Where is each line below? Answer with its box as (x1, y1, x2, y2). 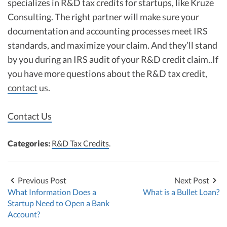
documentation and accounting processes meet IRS (8, 25, 208, 36)
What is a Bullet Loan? (143, 186, 219, 197)
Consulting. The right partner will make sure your (8, 11, 199, 22)
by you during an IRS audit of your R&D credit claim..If (8, 53, 218, 65)
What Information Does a (8, 186, 96, 197)
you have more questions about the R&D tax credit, (8, 67, 207, 79)
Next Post (174, 175, 209, 185)
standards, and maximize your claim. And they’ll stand (8, 39, 217, 51)
